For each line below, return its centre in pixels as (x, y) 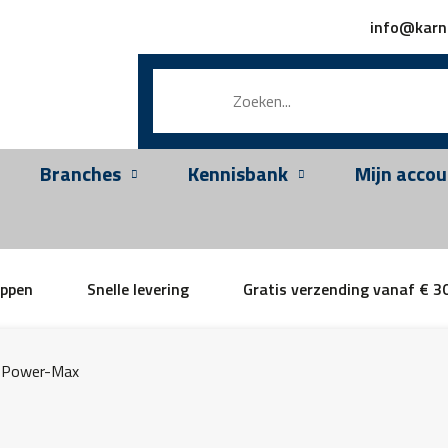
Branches (80, 173)
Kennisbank (238, 173)
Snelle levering (138, 289)
